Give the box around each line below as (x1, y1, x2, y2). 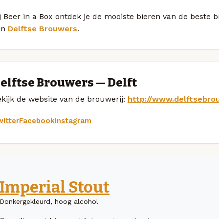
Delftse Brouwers (8, 23, 77, 33)
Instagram (55, 116, 91, 125)
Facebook (19, 116, 55, 125)
